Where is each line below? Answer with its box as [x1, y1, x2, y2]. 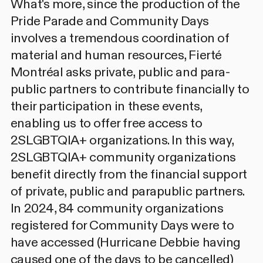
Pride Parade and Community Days [10, 12, 210, 30]
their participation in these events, [10, 97, 202, 115]
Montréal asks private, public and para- [10, 63, 230, 81]
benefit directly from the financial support [10, 165, 247, 183]
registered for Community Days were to [10, 216, 234, 234]
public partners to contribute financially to [10, 80, 249, 98]
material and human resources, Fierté [10, 46, 222, 64]
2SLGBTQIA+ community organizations [10, 148, 236, 166]
